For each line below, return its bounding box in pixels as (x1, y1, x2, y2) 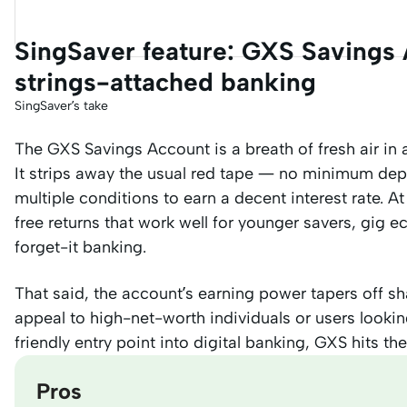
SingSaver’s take (15, 97, 108, 114)
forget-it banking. (15, 236, 146, 257)
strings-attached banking (15, 65, 316, 97)
